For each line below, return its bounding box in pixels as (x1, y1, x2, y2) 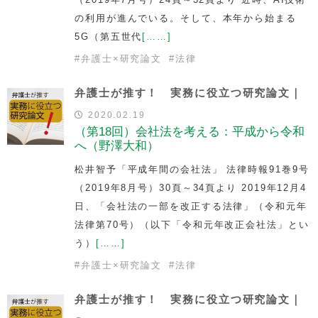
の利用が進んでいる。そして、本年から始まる (75, 12, 297, 23)
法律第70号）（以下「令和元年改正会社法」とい (75, 219, 309, 230)
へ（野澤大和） (75, 138, 159, 153)
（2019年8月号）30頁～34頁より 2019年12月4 (75, 182, 307, 193)
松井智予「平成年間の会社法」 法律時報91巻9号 (75, 163, 309, 175)
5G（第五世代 (75, 31, 143, 42)
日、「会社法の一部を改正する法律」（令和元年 (75, 200, 307, 212)
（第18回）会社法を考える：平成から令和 (75, 124, 305, 138)
